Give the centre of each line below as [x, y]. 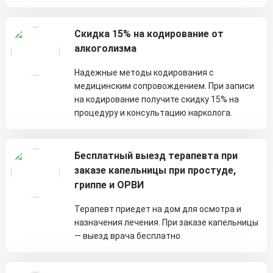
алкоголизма [105, 48]
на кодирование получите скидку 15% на [157, 99]
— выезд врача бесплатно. [128, 236]
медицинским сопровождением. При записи [164, 86]
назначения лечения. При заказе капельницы [166, 222]
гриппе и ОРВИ [109, 185]
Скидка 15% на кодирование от [149, 34]
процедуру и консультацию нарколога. [153, 113]
